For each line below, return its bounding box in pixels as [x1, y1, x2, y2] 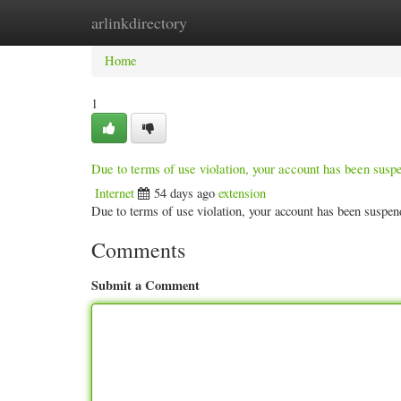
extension [218, 184, 266, 201]
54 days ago [154, 184, 215, 201]
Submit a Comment [91, 276, 200, 294]
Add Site [297, 13, 343, 30]
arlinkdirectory [91, 12, 187, 33]
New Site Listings [176, 13, 270, 30]
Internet [95, 184, 134, 201]
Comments [91, 235, 185, 264]
